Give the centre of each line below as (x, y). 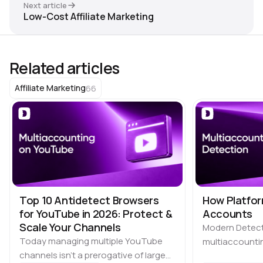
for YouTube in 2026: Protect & (96, 214)
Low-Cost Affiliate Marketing (89, 17)
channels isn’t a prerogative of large (92, 255)
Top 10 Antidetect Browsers (89, 200)
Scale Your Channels (70, 227)
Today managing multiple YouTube (91, 241)
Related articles (65, 68)
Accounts (228, 214)
